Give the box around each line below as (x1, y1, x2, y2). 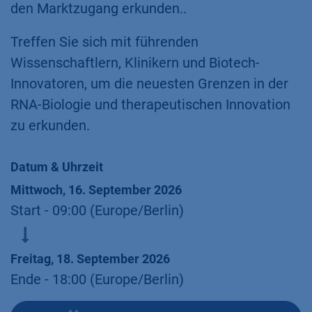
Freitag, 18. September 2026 (10, 251, 170, 266)
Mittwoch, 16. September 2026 (10, 182, 182, 197)
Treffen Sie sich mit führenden (10, 33, 198, 50)
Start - (10, 202, 52, 219)
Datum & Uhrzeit (10, 159, 103, 174)
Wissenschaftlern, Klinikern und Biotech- (10, 54, 260, 71)
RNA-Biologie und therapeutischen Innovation (10, 96, 290, 113)
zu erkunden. (10, 117, 90, 134)
